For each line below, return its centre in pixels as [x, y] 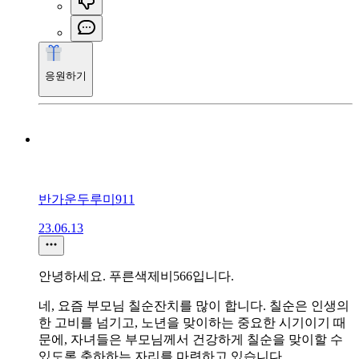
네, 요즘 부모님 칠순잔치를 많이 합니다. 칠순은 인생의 [194, 305]
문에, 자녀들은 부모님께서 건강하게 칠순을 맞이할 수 [191, 339]
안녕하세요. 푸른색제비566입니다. [136, 276]
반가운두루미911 [87, 199]
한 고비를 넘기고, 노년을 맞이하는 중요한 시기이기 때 [192, 322]
